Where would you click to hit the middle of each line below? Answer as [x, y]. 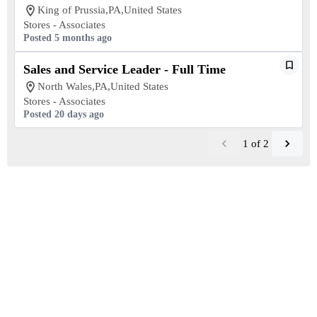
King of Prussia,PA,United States [110, 10]
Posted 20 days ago [64, 114]
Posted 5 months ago [68, 38]
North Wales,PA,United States [103, 86]
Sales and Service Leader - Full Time [125, 69]
